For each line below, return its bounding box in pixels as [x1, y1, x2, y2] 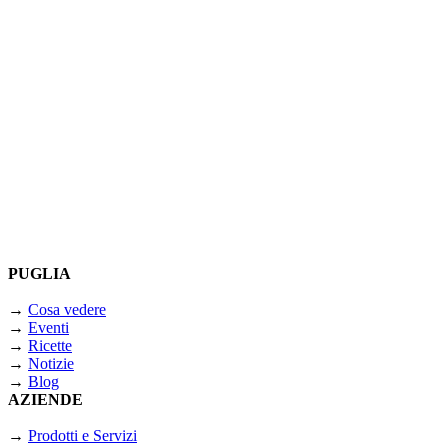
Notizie [28, 355, 74, 373]
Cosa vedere [28, 301, 106, 319]
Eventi [28, 319, 69, 337]
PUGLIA [8, 265, 71, 283]
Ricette [28, 337, 72, 355]
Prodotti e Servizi [28, 427, 137, 445]
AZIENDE [8, 391, 83, 409]
